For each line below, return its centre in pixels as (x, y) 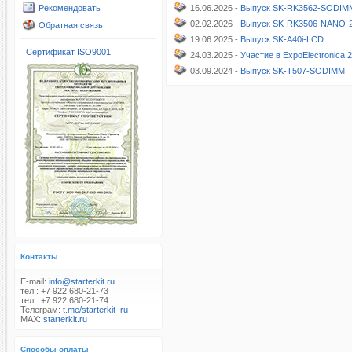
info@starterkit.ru (82, 281)
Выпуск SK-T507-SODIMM (293, 71)
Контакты (39, 257)
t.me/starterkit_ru (95, 310)
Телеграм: (42, 310)
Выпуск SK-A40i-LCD (282, 39)
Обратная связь (71, 25)
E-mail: (35, 281)
